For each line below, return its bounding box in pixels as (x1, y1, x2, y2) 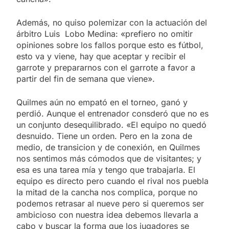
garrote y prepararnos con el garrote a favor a (16, 62, 195, 73)
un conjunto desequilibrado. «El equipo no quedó (16, 120, 207, 130)
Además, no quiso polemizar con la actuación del (16, 17, 207, 28)
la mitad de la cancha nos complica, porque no (16, 187, 198, 198)
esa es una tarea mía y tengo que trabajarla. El (16, 165, 195, 175)
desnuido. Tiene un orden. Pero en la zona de (16, 131, 192, 142)
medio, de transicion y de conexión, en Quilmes (16, 142, 200, 153)
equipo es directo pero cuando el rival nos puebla (16, 176, 209, 187)
